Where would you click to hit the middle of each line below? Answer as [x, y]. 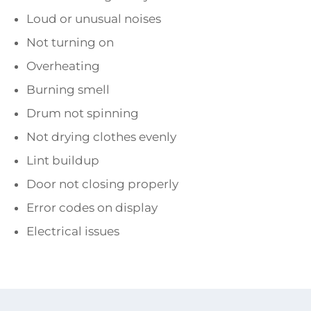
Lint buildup [63, 161]
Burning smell [68, 90]
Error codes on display [92, 208]
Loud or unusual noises [94, 19]
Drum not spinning [83, 114]
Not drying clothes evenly [101, 137]
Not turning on [70, 43]
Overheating [63, 66]
